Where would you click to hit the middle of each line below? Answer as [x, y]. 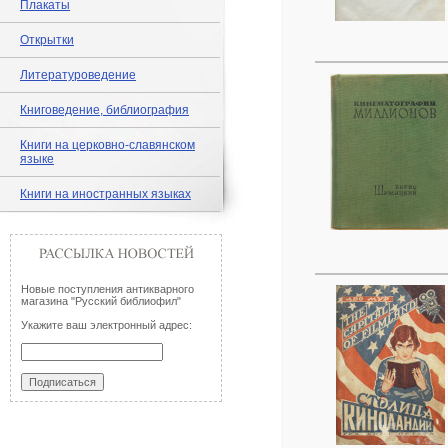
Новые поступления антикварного [107, 289]
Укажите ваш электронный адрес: [106, 325]
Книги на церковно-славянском [107, 145]
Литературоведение [78, 75]
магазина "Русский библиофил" [101, 301]
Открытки [47, 40]
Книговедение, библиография [104, 110]
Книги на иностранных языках [105, 194]
